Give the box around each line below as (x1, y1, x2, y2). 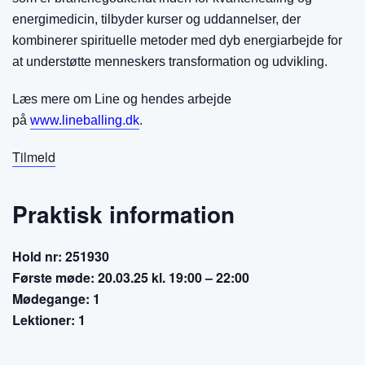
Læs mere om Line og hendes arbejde (12, 92, 231, 106)
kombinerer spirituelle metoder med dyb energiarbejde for (12, 33, 342, 47)
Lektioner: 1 (12, 310, 86, 329)
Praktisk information (12, 197, 235, 231)
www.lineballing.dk (30, 113, 139, 127)
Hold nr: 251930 (12, 247, 109, 266)
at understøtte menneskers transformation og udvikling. (12, 55, 328, 68)
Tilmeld (12, 147, 55, 166)
